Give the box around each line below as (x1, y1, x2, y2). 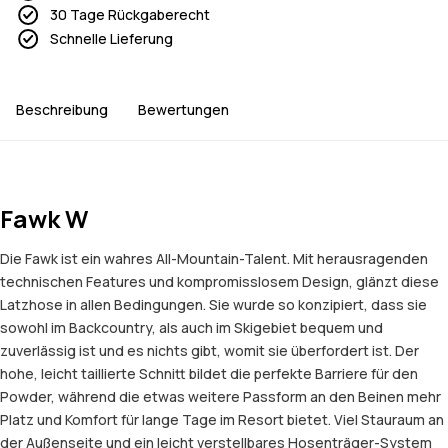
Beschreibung (16, 100, 108, 120)
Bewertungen (138, 100, 229, 120)
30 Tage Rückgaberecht (50, 5, 210, 25)
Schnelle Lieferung (50, 29, 173, 49)
